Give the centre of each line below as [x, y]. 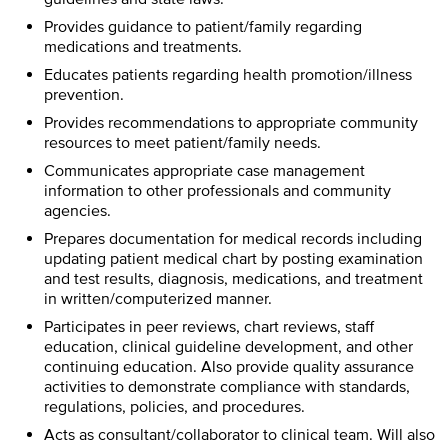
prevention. [84, 95]
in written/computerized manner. [158, 299]
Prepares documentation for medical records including [233, 239]
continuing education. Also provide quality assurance [229, 367]
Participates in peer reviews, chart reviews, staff [209, 327]
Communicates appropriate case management [204, 171]
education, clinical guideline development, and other [228, 347]
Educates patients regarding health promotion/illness [228, 75]
